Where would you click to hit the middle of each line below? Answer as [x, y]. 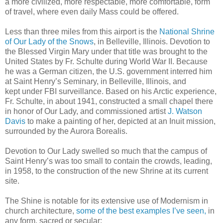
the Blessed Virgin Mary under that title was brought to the [106, 51]
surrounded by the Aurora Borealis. [66, 131]
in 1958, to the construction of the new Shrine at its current [107, 171]
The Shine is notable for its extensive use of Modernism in [107, 201]
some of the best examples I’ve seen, [141, 211]
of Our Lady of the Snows [49, 41]
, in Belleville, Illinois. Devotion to [152, 41]
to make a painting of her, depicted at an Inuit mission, [120, 121]
